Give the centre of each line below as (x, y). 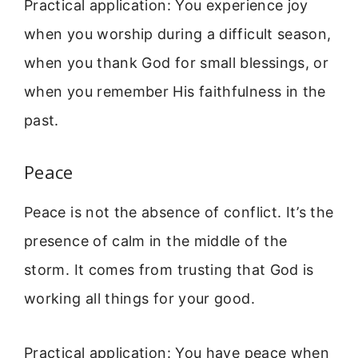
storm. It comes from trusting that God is (169, 269)
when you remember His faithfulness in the (175, 92)
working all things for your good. (139, 298)
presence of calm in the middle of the (156, 241)
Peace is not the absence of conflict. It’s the (179, 212)
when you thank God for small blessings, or (177, 63)
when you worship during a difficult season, (178, 34)
